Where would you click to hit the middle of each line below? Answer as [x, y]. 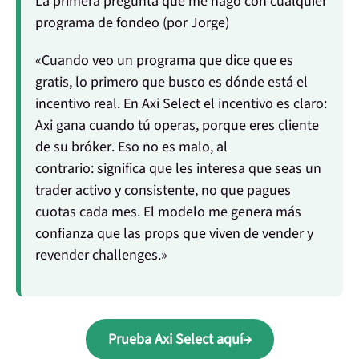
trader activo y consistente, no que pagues [163, 191]
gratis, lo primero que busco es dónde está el [171, 83]
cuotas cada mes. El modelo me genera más [168, 212]
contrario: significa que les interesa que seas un [178, 169]
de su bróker [73, 147]
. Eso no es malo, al [169, 147]
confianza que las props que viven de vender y [174, 234]
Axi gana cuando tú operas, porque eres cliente [177, 126]
